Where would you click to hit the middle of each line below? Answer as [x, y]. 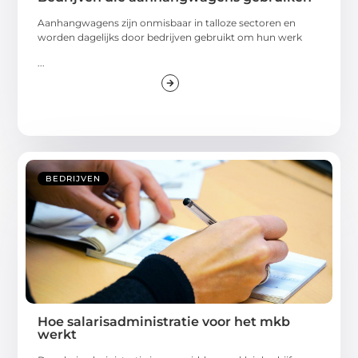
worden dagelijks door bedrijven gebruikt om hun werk [170, 37]
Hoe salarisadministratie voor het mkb [164, 322]
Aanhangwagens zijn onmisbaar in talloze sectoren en [167, 22]
